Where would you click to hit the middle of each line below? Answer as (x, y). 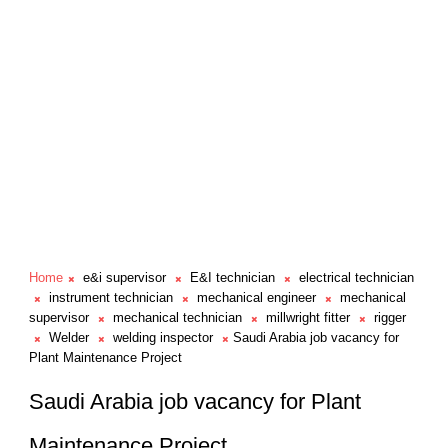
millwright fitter (307, 317)
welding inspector (162, 337)
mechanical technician (177, 317)
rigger (389, 317)
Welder (68, 337)
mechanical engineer (256, 297)
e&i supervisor (124, 277)
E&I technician (232, 277)
